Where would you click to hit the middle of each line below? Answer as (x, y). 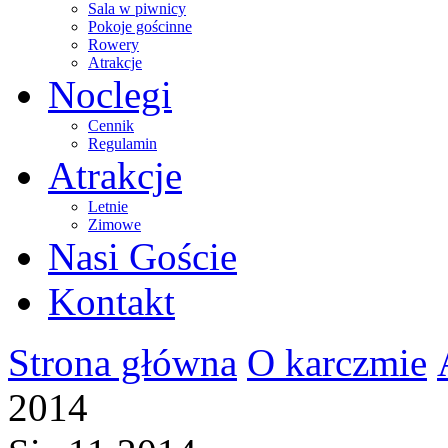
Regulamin (122, 143)
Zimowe (114, 224)
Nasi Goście (142, 256)
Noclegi (110, 94)
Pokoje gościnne (140, 26)
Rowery (113, 44)
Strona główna (122, 362)
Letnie (108, 206)
